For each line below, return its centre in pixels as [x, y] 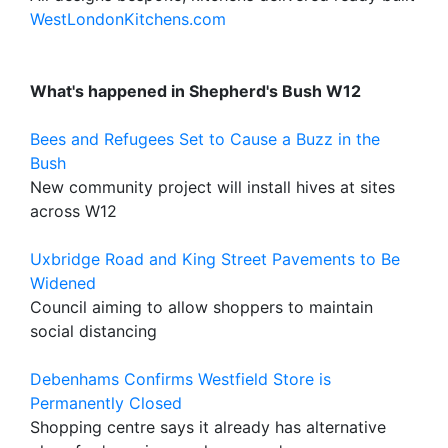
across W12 [73, 211]
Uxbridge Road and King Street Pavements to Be [215, 259]
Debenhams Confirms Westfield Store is [180, 379]
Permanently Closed [106, 403]
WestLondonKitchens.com [128, 19]
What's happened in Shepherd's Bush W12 [195, 91]
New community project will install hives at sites [212, 187]
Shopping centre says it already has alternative [208, 427]
